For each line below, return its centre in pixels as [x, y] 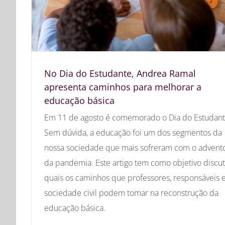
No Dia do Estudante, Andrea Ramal [120, 73]
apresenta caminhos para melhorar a [123, 87]
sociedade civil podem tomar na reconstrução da [131, 193]
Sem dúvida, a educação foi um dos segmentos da [133, 132]
